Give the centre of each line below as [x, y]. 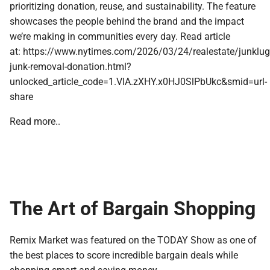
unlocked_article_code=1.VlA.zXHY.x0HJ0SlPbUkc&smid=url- [138, 81]
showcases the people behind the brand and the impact [127, 20]
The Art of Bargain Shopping [133, 207]
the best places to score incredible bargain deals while [124, 254]
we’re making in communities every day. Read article [120, 36]
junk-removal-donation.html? [71, 66]
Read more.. [35, 121]
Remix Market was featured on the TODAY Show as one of [133, 239]
